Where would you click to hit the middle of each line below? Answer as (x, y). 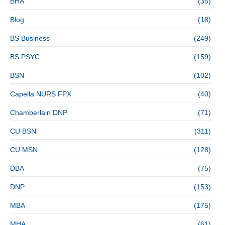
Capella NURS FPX (41, 94)
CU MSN (24, 149)
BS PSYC (25, 57)
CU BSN (23, 131)
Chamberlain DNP (39, 112)
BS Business (30, 38)
